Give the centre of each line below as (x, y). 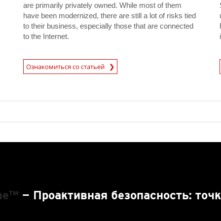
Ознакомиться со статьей (67, 66)
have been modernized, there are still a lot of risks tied (109, 15)
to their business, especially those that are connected (108, 26)
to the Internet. (46, 36)
